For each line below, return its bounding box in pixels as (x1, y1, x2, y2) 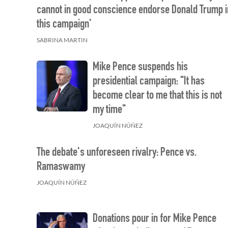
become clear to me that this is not (93, 90, 222, 102)
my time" (93, 104, 126, 117)
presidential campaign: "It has (93, 76, 205, 88)
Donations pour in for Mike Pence (93, 213, 217, 226)
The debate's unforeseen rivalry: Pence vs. (37, 147, 196, 159)
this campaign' (37, 19, 92, 31)
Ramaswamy (37, 161, 85, 174)
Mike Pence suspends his (93, 62, 188, 74)
